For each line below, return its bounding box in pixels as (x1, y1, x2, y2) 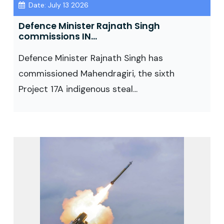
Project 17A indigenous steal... (18, 83, 137, 94)
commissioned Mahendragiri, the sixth (18, 68, 174, 79)
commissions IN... (18, 30, 97, 42)
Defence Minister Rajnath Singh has (18, 52, 163, 63)
